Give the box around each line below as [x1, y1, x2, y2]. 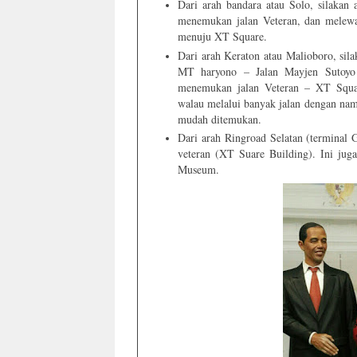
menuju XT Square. [178, 29, 267, 45]
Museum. [178, 162, 219, 178]
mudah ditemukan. [178, 111, 261, 127]
